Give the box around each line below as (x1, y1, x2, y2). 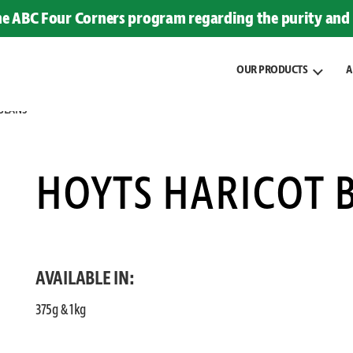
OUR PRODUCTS (236, 63, 308, 76)
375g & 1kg (35, 303, 87, 318)
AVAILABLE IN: (35, 269, 135, 288)
